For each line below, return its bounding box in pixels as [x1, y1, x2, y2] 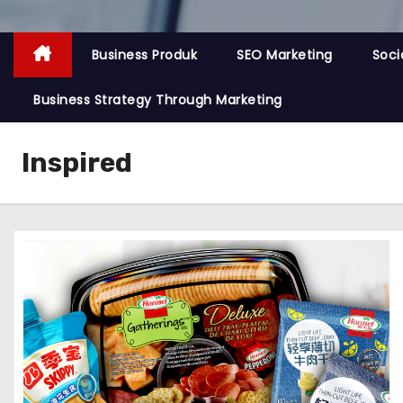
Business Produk [91, 46, 197, 64]
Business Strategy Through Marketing [33, 91, 282, 109]
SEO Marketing [237, 46, 333, 64]
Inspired [22, 147, 132, 179]
